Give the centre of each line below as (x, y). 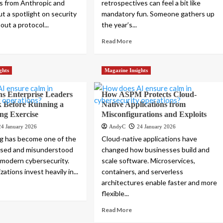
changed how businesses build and (156, 150)
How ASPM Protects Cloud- (149, 95)
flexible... (115, 194)
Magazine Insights (126, 70)
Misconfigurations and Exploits (154, 114)
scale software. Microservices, (149, 161)
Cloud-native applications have (150, 139)
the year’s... (119, 25)
